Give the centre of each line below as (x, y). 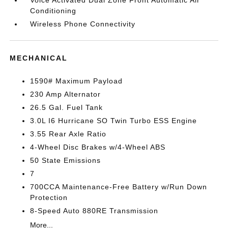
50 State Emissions (66, 160)
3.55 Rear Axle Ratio (68, 134)
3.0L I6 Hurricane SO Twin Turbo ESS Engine (114, 121)
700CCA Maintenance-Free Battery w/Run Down (119, 187)
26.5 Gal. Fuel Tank (67, 107)
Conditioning (53, 11)
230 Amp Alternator (66, 94)
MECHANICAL (39, 58)
